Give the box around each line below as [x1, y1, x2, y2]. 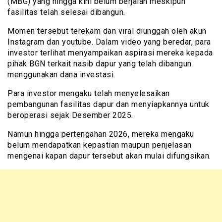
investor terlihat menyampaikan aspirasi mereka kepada [7, 48, 213, 57]
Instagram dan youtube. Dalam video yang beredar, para [7, 37, 211, 47]
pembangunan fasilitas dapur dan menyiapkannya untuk [7, 99, 210, 109]
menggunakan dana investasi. [7, 69, 115, 79]
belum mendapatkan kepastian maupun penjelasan [7, 140, 192, 150]
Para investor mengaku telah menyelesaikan [7, 88, 170, 98]
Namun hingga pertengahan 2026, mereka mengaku [7, 129, 194, 139]
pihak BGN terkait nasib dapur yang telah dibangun [7, 58, 192, 68]
